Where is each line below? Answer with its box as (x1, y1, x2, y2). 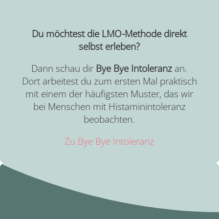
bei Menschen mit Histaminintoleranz (33, 100, 186, 113)
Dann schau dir (31, 62, 96, 75)
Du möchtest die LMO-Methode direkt (32, 27, 187, 40)
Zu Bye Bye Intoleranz (65, 134, 154, 148)
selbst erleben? (79, 40, 140, 53)
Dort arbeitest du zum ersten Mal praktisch (22, 74, 197, 88)
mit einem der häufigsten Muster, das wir (25, 87, 194, 100)
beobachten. (84, 112, 135, 126)
